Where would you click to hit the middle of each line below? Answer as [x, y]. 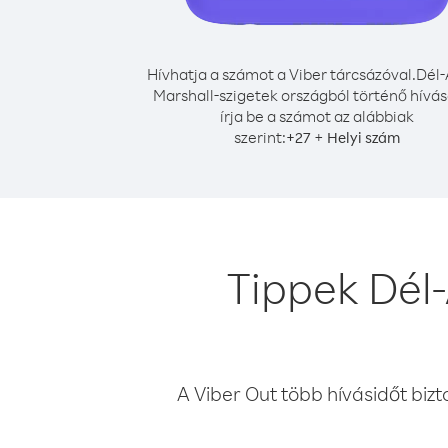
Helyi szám [363, 137]
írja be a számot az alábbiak [317, 116]
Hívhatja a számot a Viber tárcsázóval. [281, 74]
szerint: [260, 137]
